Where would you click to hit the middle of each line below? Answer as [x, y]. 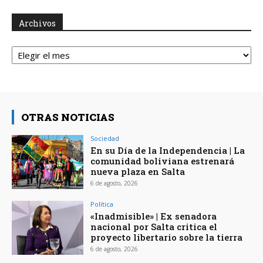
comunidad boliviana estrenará [163, 161]
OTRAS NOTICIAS [68, 117]
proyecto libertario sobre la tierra [167, 237]
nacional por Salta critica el [154, 226]
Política [102, 204]
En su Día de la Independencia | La [168, 151]
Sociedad [105, 139]
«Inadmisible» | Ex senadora [154, 216]
